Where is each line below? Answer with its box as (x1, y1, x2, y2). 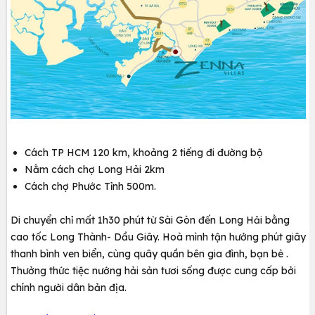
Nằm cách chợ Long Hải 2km (25, 163, 165, 176)
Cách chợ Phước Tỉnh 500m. (25, 180, 156, 193)
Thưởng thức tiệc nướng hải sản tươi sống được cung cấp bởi (11, 264, 296, 278)
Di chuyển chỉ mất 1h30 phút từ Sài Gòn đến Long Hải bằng (11, 214, 290, 227)
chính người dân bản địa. (11, 281, 127, 295)
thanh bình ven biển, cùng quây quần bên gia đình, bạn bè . (11, 247, 288, 261)
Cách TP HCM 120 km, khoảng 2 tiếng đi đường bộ (25, 146, 263, 160)
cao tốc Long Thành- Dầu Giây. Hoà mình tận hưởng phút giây (11, 231, 306, 244)
